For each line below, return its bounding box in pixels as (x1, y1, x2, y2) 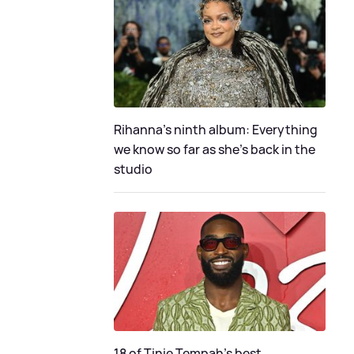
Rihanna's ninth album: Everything (114, 120, 318, 138)
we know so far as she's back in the (114, 140, 315, 158)
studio (114, 160, 153, 178)
